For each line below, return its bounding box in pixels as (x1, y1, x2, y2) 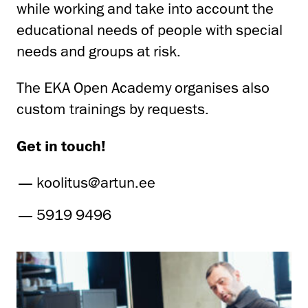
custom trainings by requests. (16, 99, 209, 118)
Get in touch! (16, 136, 106, 154)
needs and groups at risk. (16, 41, 181, 60)
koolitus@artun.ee (36, 173, 155, 192)
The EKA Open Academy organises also (16, 78, 269, 97)
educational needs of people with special (16, 20, 283, 39)
